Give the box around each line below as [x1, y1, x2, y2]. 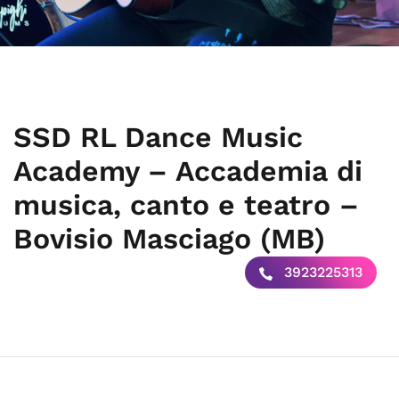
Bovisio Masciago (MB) [13, 222, 325, 256]
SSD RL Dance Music [13, 120, 303, 154]
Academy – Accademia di [13, 154, 362, 188]
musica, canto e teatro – [13, 188, 359, 222]
